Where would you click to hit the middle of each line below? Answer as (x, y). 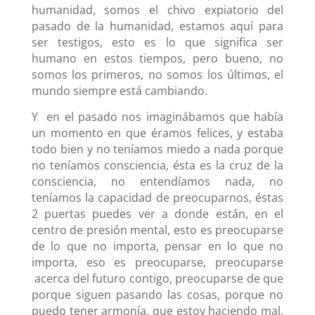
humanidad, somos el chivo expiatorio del (157, 10)
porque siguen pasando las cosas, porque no (157, 295)
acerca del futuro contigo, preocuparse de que (157, 279)
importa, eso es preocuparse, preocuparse (157, 263)
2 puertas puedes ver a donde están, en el (157, 214)
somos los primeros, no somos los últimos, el (157, 75)
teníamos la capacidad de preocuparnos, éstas (157, 198)
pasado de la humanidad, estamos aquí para (157, 26)
